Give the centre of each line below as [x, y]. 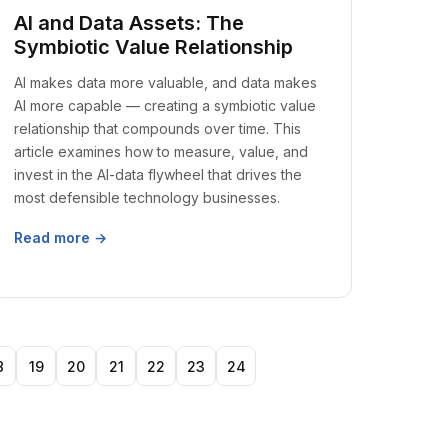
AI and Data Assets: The [129, 23]
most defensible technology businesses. [147, 197]
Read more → [61, 237]
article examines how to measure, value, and [161, 151]
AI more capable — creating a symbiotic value [165, 105]
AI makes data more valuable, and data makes [166, 82]
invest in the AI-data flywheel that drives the [158, 174]
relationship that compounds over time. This [158, 128]
